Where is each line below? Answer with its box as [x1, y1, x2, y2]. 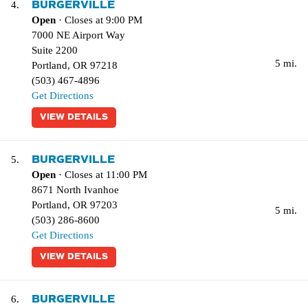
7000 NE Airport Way [32, 30, 125, 41]
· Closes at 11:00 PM [56, 169, 147, 180]
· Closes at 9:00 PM [56, 14, 142, 25]
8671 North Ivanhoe [32, 184, 119, 195]
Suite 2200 [32, 45, 78, 56]
